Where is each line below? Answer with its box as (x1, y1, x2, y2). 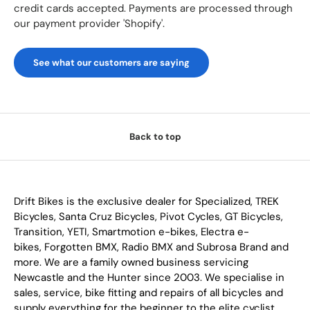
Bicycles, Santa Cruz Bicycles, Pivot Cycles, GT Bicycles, (14, 209, 283, 224)
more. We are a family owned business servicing (14, 255, 248, 269)
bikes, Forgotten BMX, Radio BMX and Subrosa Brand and (14, 239, 289, 254)
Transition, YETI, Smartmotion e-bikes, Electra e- (14, 224, 249, 239)
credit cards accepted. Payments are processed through (14, 1, 293, 16)
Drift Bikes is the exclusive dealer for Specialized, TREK (14, 194, 279, 208)
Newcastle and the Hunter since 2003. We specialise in (14, 270, 284, 284)
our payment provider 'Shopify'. (14, 17, 165, 31)
